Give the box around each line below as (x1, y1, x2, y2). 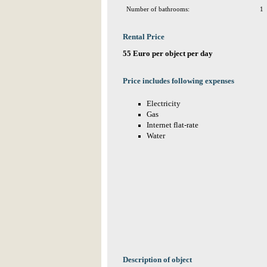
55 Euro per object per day (123, 49, 213, 58)
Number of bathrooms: (126, 5, 190, 13)
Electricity (147, 100, 181, 108)
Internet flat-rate (147, 121, 198, 129)
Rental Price (123, 33, 164, 41)
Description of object (123, 256, 192, 264)
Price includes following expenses (123, 77, 234, 85)
